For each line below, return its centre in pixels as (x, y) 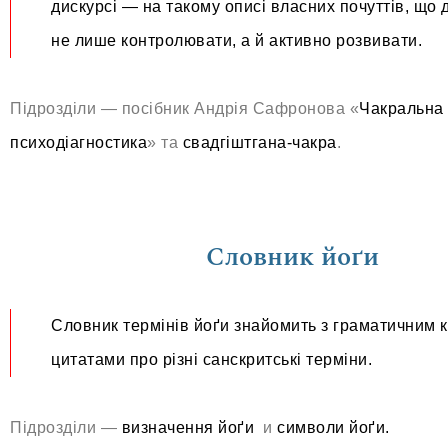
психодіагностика (78, 142)
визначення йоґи (187, 427)
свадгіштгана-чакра (259, 142)
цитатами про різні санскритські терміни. (211, 359)
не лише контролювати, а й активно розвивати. (236, 40)
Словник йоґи (292, 257)
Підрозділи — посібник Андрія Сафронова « (184, 108)
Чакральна (401, 108)
